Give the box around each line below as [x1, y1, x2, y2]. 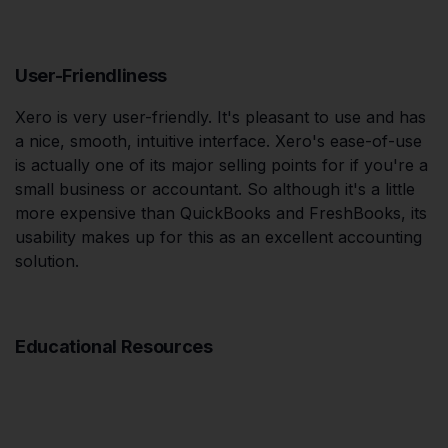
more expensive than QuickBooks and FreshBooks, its [15, 202, 427, 223]
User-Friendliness [15, 64, 167, 86]
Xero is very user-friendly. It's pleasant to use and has [15, 106, 426, 127]
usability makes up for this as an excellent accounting [15, 226, 422, 247]
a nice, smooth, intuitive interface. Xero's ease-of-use [15, 130, 422, 151]
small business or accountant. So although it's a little [15, 178, 415, 199]
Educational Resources [15, 335, 213, 357]
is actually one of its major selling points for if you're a [15, 154, 428, 175]
